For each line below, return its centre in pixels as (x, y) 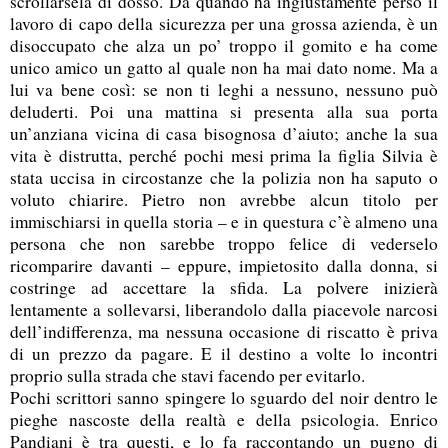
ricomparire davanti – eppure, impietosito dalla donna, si (224, 265)
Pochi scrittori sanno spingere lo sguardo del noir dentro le (224, 397)
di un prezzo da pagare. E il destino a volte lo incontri (224, 353)
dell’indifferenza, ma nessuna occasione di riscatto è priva (224, 331)
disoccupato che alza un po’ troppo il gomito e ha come (224, 45)
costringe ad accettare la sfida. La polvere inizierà (224, 287)
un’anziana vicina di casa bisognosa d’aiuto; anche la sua (224, 133)
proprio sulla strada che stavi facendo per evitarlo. (187, 375)
